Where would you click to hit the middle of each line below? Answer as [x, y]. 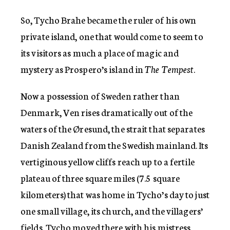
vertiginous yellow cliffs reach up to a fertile [108, 161]
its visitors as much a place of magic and [100, 52]
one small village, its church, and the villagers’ [112, 210]
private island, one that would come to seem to [112, 36]
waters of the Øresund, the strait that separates [113, 128]
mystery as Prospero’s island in [83, 69]
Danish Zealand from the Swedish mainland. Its [114, 145]
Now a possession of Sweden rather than [100, 95]
